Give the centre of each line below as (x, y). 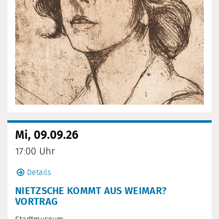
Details (39, 173)
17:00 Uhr (35, 152)
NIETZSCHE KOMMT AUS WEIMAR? (91, 191)
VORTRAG (37, 202)
